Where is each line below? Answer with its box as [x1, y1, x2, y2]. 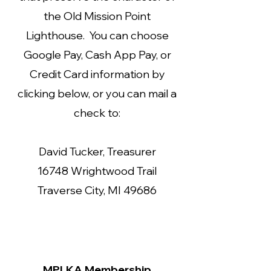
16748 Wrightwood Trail [38, 164, 157, 178]
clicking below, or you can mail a [18, 87, 177, 100]
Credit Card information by [29, 67, 165, 81]
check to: [74, 106, 120, 120]
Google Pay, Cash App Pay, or [23, 48, 171, 62]
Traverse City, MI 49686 [38, 183, 157, 197]
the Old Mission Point [44, 9, 151, 23]
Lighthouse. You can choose [25, 28, 169, 42]
